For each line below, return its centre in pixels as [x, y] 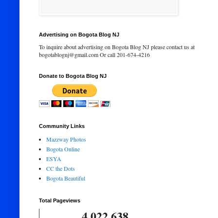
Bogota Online [63, 149]
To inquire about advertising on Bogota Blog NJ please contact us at [117, 47]
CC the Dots [61, 168]
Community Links [62, 126]
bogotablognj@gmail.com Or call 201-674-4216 [94, 54]
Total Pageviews [60, 200]
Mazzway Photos [66, 139]
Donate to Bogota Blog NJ [73, 76]
